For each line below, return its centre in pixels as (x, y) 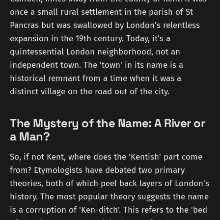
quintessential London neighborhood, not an (95, 52)
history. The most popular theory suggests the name (109, 196)
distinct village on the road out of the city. (90, 92)
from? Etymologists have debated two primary (97, 170)
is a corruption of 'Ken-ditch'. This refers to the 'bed (109, 210)
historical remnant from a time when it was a (96, 79)
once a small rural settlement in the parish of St (101, 12)
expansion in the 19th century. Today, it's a (90, 39)
